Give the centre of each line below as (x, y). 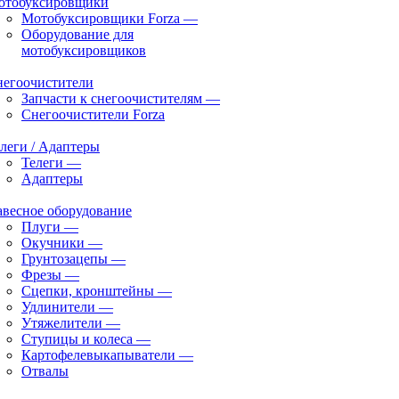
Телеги (42, 163)
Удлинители (58, 307)
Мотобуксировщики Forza (101, 18)
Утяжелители (62, 323)
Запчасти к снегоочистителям (112, 98)
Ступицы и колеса (77, 339)
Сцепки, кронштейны (88, 291)
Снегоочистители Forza (93, 114)
